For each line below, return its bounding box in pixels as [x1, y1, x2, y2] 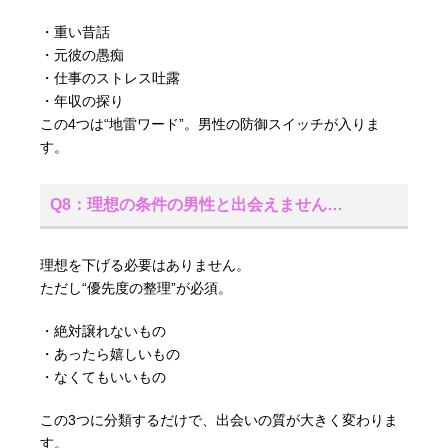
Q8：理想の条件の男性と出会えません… [50, 195, 344, 213]
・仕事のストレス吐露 [40, 69, 181, 86]
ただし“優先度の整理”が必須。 [40, 279, 233, 296]
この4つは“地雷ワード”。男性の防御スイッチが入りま [40, 115, 381, 132]
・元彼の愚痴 [40, 46, 125, 63]
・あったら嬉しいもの [40, 345, 181, 362]
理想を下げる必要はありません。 [40, 256, 251, 273]
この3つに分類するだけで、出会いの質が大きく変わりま [40, 411, 399, 428]
